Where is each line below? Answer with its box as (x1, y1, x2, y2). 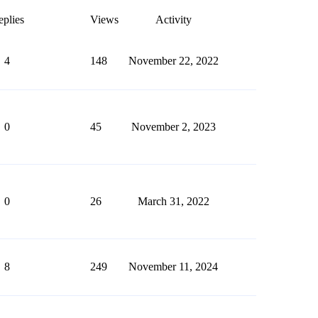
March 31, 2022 (137, 195, 209, 207)
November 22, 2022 (128, 55, 219, 67)
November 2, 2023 (131, 121, 216, 133)
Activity (155, 13, 192, 26)
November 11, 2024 (128, 261, 218, 273)
